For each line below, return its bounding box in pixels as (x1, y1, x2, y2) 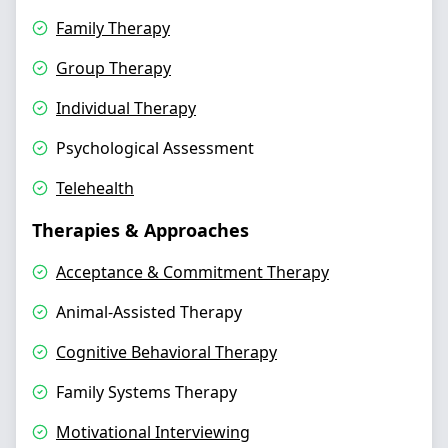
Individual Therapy (56, 97, 196, 119)
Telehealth (56, 177, 134, 199)
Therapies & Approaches (32, 218, 249, 242)
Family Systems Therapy (56, 381, 237, 403)
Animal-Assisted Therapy (56, 301, 242, 323)
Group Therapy (56, 57, 171, 79)
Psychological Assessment (56, 137, 254, 159)
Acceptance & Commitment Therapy (56, 261, 329, 283)
